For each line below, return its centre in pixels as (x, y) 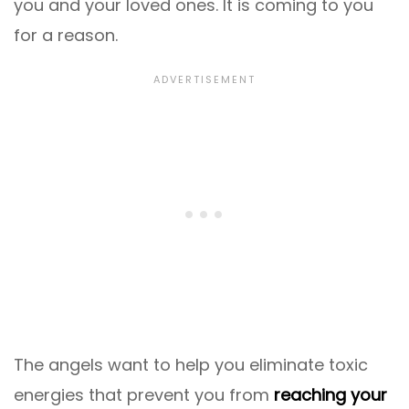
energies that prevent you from (144, 395)
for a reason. (66, 36)
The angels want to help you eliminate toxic (191, 365)
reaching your (330, 395)
